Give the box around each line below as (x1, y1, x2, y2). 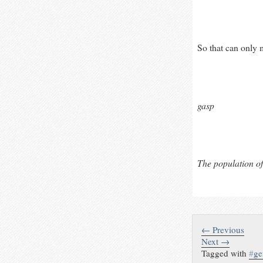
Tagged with (201, 247, 249, 259)
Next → (201, 235, 230, 248)
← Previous (201, 224, 245, 236)
